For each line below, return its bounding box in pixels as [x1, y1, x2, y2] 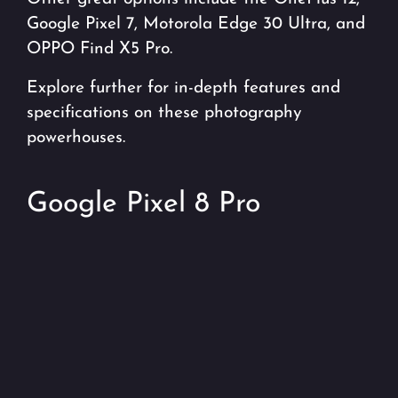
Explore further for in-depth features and [27, 80, 340, 97]
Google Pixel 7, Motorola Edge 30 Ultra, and [27, 16, 365, 33]
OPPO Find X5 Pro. [27, 41, 172, 58]
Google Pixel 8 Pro [27, 190, 260, 219]
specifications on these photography [27, 105, 301, 122]
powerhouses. [27, 130, 125, 147]
